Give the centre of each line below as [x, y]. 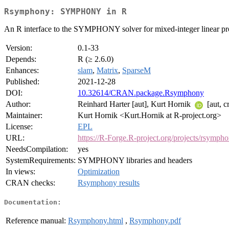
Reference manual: [36, 220]
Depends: [21, 59]
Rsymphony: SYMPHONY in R [65, 12]
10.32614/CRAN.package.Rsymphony [141, 93]
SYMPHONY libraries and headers [135, 161]
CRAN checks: [30, 183]
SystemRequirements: [41, 161]
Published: [22, 82]
